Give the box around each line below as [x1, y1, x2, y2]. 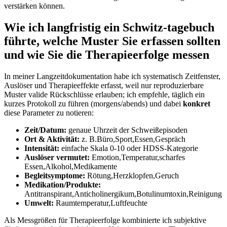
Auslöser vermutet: [24, 153, 90, 162]
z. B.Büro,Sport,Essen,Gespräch [80, 134, 185, 143]
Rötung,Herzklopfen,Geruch [85, 171, 179, 180]
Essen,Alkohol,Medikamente [24, 162, 117, 171]
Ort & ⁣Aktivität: [24, 134, 80, 143]
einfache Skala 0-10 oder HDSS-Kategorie [59, 143, 198, 153]
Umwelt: [24, 198, 54, 207]
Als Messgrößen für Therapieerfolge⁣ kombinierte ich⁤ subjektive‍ [4, 215, 206, 224]
